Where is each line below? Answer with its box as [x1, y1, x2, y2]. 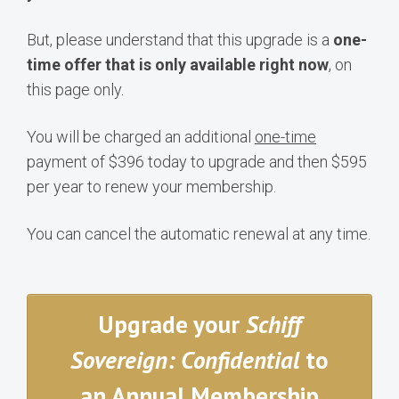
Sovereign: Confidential [70, 345, 299, 376]
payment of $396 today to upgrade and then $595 [27, 152, 367, 172]
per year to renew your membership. [27, 177, 276, 197]
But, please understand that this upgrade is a [27, 30, 333, 50]
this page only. [27, 80, 124, 100]
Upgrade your [98, 309, 246, 340]
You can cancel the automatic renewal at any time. [27, 224, 370, 244]
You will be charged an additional [27, 127, 255, 147]
